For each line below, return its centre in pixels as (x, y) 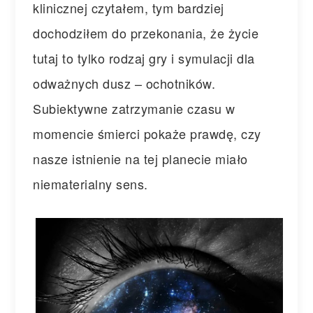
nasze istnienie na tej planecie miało (140, 159)
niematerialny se (82, 184)
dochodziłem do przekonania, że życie (146, 33)
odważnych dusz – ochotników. (124, 83)
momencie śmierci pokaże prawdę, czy (147, 133)
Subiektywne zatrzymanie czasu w (134, 108)
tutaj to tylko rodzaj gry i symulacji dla (144, 58)
